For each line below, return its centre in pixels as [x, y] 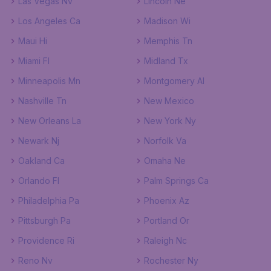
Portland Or [167, 220]
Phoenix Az [167, 201]
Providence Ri [46, 240]
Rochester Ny [171, 260]
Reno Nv [35, 260]
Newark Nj [39, 141]
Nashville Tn [42, 101]
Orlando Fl [39, 181]
